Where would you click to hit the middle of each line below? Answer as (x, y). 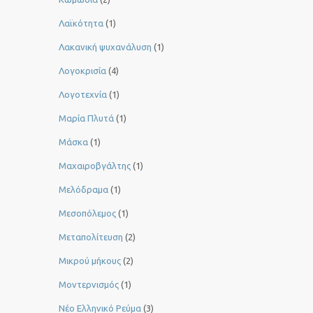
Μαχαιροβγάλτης (95, 166)
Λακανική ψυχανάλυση (105, 47)
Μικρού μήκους (90, 261)
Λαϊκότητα (81, 23)
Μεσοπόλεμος (87, 213)
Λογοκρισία (82, 71)
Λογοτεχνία (83, 95)
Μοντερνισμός (89, 285)
